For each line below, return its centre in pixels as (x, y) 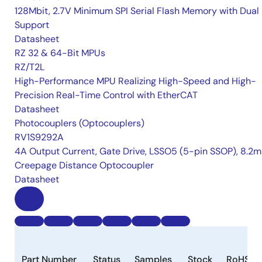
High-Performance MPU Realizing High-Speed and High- (135, 81)
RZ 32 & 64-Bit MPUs (60, 53)
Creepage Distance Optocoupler (84, 166)
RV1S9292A (39, 137)
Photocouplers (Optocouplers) (80, 123)
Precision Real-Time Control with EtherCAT (106, 95)
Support (32, 25)
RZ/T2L (30, 67)
